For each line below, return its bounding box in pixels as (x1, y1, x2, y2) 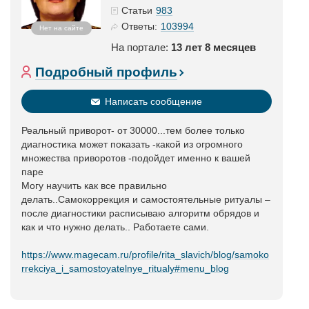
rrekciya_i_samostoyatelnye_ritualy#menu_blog (21, 263, 229, 274)
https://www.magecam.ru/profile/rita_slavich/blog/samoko (21, 249, 269, 260)
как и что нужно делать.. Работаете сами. (21, 221, 209, 232)
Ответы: (121, 21, 157, 32)
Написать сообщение (105, 96, 202, 107)
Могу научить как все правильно (21, 180, 167, 191)
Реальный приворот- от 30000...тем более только (21, 125, 245, 136)
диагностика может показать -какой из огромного (21, 139, 243, 150)
